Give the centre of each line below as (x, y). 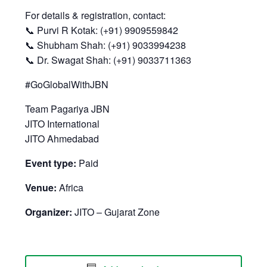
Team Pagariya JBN (68, 108)
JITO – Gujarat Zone (116, 212)
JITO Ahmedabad (62, 138)
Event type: (51, 163)
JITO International (63, 123)
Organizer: (49, 212)
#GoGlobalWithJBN (67, 84)
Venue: (41, 187)
